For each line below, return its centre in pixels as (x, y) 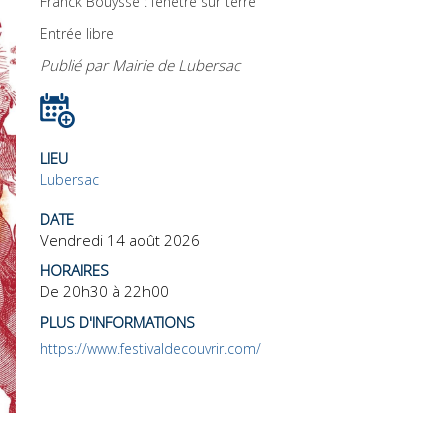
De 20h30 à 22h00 (104, 290)
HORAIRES (74, 269)
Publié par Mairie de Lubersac (140, 64)
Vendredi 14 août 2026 (120, 239)
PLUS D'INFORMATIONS (117, 321)
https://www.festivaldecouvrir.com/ (150, 348)
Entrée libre (79, 33)
